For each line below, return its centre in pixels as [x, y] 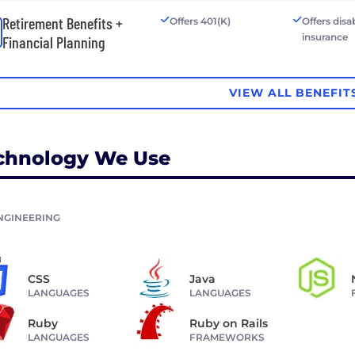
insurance [325, 36]
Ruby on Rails [228, 323]
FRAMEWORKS [227, 337]
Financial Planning [53, 42]
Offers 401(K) [200, 21]
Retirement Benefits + [63, 23]
